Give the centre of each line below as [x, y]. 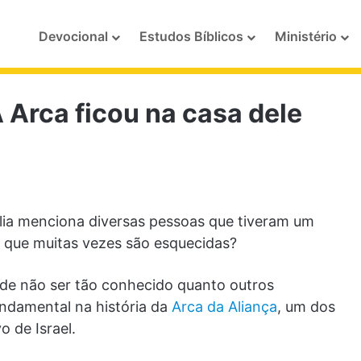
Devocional [73, 36]
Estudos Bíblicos [191, 36]
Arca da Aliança [224, 307]
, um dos [306, 307]
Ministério [306, 36]
